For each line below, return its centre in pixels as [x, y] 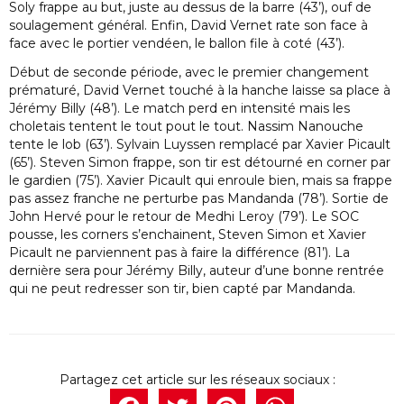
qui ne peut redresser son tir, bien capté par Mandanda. [182, 289]
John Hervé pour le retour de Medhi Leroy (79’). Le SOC [184, 217]
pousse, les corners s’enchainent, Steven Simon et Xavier [188, 235]
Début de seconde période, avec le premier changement [189, 73]
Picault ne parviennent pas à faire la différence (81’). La [179, 253]
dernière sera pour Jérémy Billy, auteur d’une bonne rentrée [197, 271]
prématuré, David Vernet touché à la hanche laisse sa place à [200, 91]
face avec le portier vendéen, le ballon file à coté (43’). [177, 44]
